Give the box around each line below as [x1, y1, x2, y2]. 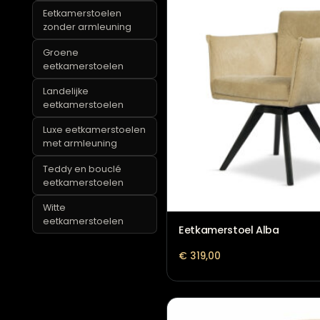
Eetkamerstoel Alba [198, 283, 311, 299]
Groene [48, 86, 88, 101]
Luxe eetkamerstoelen [48, 173, 163, 187]
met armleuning [48, 188, 131, 202]
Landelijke [48, 129, 99, 144]
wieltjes [48, 15, 86, 29]
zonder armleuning [48, 59, 146, 73]
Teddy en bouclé [48, 216, 136, 230]
